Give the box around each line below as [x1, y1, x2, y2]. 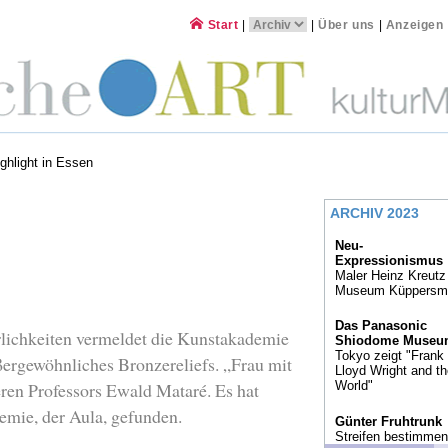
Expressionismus [335, 253, 443, 268]
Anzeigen [385, 18, 444, 32]
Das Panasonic [335, 318, 427, 334]
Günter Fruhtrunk [335, 413, 442, 429]
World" [335, 378, 373, 394]
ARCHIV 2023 [330, 205, 419, 221]
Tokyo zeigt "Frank [335, 348, 444, 364]
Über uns [318, 18, 375, 32]
